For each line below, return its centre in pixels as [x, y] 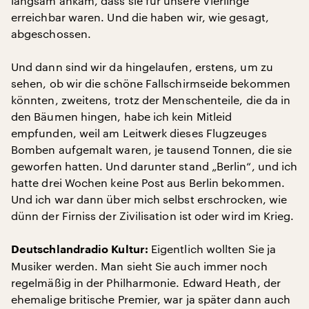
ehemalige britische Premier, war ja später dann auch [151, 299]
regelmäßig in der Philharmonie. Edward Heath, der [146, 282]
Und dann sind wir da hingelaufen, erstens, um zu [142, 67]
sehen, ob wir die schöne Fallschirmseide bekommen [151, 83]
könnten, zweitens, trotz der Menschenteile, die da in [151, 100]
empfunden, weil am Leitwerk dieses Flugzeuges [139, 133]
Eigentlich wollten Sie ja [212, 249]
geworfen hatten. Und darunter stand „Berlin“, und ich [154, 166]
